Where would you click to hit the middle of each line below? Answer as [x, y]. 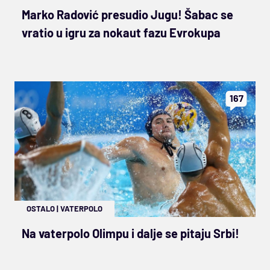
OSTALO [41, 208]
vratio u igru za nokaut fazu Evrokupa [121, 32]
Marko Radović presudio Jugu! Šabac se [127, 14]
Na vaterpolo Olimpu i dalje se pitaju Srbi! [130, 233]
